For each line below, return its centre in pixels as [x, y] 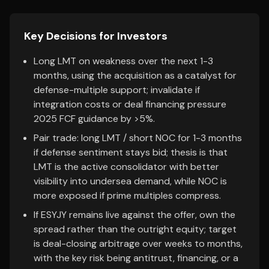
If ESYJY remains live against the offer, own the [134, 215]
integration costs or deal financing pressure [130, 104]
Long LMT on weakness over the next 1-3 [123, 61]
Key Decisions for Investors [96, 36]
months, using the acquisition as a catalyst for [135, 75]
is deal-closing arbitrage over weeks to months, [138, 243]
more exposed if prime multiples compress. [127, 195]
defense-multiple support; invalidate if [117, 90]
